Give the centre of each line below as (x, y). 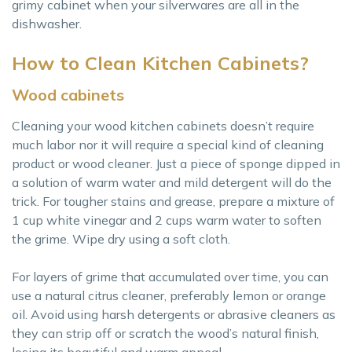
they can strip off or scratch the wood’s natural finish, (165, 334)
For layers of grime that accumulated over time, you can (170, 277)
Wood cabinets (68, 95)
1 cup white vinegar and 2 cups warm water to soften (167, 220)
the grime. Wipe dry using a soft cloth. (121, 239)
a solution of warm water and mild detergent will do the (172, 183)
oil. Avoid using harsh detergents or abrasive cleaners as (174, 315)
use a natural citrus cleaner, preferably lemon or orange (169, 296)
